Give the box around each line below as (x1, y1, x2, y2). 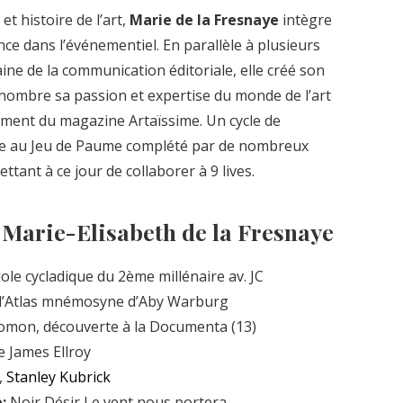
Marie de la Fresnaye (130, 10, 279, 31)
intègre (279, 10, 332, 31)
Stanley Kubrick (6, 366, 111, 387)
